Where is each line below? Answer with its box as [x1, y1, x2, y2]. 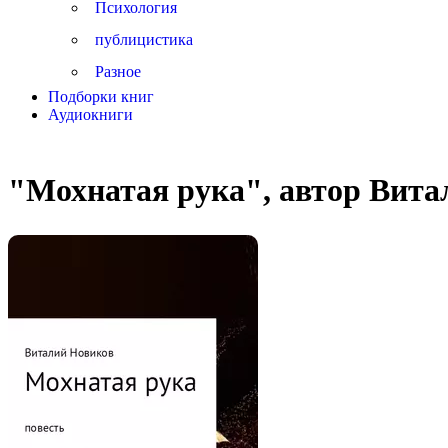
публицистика [95, 31, 193, 48]
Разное [95, 63, 141, 80]
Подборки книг [48, 88, 154, 105]
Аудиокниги [48, 106, 133, 123]
